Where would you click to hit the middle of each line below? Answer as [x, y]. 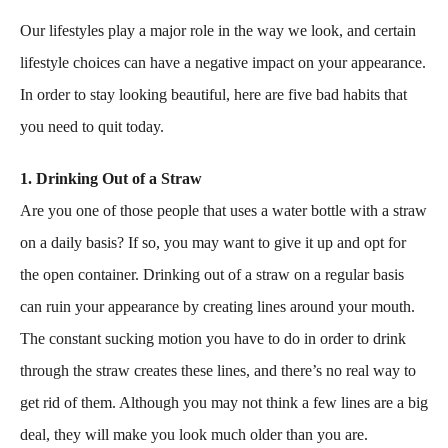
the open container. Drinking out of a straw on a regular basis [212, 274]
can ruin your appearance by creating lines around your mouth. [217, 306]
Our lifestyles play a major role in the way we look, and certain [218, 30]
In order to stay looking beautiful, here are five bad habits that [213, 94]
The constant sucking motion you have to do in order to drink [213, 338]
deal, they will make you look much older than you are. [194, 434]
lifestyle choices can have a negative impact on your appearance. [223, 62]
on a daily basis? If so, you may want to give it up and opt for [213, 242]
